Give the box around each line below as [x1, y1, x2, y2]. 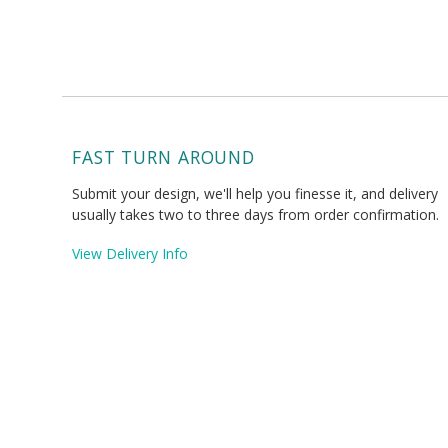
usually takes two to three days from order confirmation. [72, 205, 439, 225]
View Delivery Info [72, 244, 188, 264]
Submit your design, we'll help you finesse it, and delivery [72, 184, 438, 204]
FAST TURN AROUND [72, 145, 255, 170]
